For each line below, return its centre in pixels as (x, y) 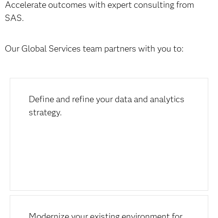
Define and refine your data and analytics (107, 99)
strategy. (45, 112)
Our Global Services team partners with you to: (94, 49)
